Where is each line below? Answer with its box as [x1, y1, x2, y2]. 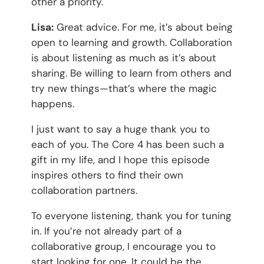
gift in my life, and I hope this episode [31, 153, 210, 167]
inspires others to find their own [31, 169, 183, 182]
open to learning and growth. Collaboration [31, 36, 232, 49]
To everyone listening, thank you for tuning [31, 209, 232, 223]
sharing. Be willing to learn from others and [31, 67, 232, 80]
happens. [31, 97, 74, 111]
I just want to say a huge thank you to [31, 123, 210, 136]
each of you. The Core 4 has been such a [31, 138, 224, 151]
